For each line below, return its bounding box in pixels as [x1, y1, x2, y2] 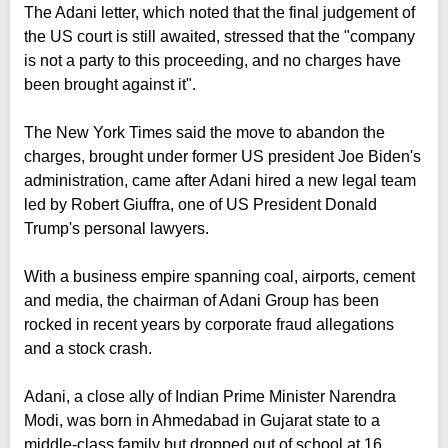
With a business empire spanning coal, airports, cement [24, 267, 415, 285]
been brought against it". [24, 75, 196, 93]
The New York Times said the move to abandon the [24, 123, 385, 141]
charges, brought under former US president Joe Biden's [24, 147, 421, 165]
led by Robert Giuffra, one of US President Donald [24, 195, 377, 213]
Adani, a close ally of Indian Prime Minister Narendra [24, 387, 396, 405]
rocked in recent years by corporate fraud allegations [24, 315, 394, 333]
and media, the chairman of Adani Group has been [24, 291, 379, 309]
